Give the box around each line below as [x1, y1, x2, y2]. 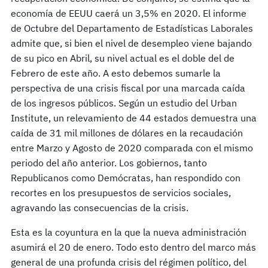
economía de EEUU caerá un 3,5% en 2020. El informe [11, 7, 246, 19]
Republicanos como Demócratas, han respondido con [11, 171, 240, 184]
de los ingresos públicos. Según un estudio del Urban [11, 96, 237, 109]
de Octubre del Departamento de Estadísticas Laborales [11, 22, 253, 34]
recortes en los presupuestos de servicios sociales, [11, 186, 231, 199]
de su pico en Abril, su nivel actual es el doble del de [11, 51, 234, 64]
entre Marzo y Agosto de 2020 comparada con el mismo [11, 141, 253, 154]
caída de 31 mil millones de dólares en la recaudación [11, 126, 243, 139]
